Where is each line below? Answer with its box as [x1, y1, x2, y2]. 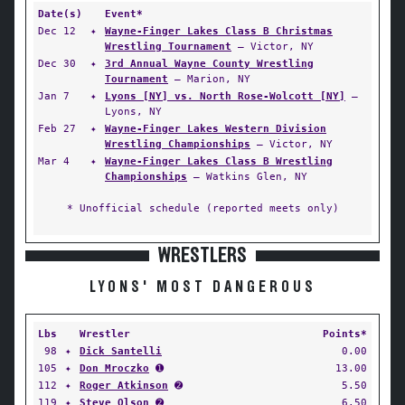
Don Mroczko [80, 362, 149, 374]
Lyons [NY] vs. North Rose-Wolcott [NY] [105, 89, 345, 102]
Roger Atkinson [80, 379, 168, 391]
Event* [105, 7, 143, 20]
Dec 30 [38, 57, 76, 70]
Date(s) [38, 7, 82, 20]
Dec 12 [38, 24, 76, 37]
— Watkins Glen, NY [187, 170, 307, 183]
